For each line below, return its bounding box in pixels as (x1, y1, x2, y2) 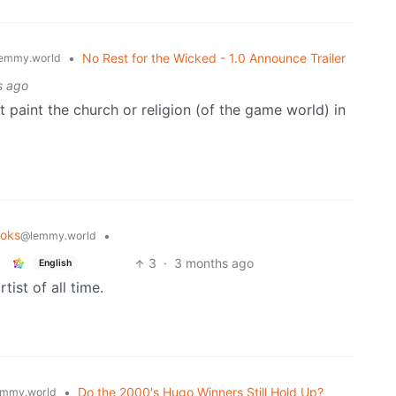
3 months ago (173, 255, 254, 271)
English (38, 256, 72, 269)
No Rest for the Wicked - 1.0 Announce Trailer (82, 50, 346, 66)
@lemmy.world (20, 229, 96, 243)
